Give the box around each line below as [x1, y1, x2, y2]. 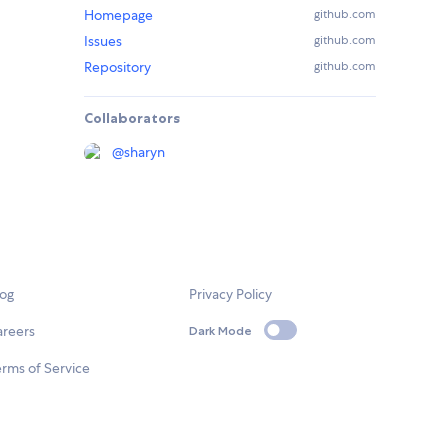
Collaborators [84, 109, 180, 128]
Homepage [84, 6, 153, 25]
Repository [84, 58, 151, 77]
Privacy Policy [189, 285, 273, 304]
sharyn [124, 143, 165, 162]
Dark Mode [189, 322, 253, 338]
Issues [84, 32, 122, 51]
